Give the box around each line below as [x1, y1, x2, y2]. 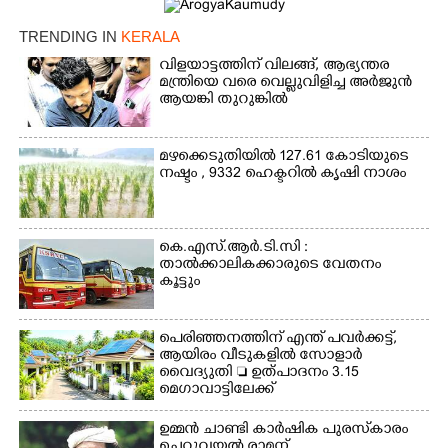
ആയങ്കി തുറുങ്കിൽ [159, 90, 288, 110]
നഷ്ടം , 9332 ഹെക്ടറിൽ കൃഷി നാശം [159, 164, 407, 184]
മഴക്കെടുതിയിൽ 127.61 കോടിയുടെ [159, 147, 409, 167]
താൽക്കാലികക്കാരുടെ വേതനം [159, 255, 382, 275]
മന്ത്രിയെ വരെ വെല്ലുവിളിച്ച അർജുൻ [159, 73, 413, 93]
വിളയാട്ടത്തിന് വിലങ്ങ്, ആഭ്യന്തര [159, 56, 390, 76]
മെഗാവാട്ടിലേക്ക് [159, 380, 275, 400]
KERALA [121, 27, 180, 45]
